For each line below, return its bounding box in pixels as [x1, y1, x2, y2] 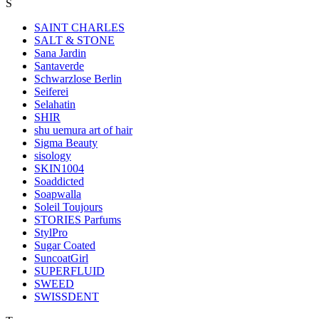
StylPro [34, 226, 68, 239]
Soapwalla [34, 187, 81, 200]
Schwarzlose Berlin [34, 72, 122, 85]
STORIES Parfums [34, 213, 121, 226]
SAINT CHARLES [34, 21, 125, 33]
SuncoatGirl [34, 251, 88, 264]
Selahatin [34, 98, 75, 110]
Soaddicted [34, 174, 84, 187]
